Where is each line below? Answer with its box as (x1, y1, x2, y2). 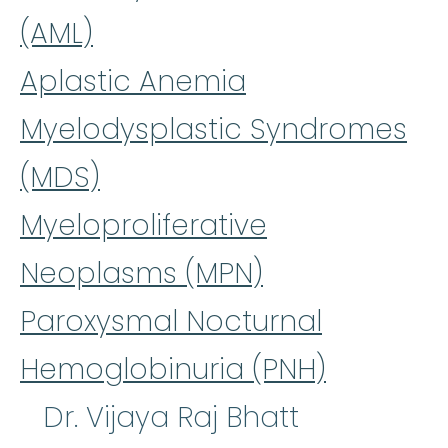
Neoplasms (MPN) (20, 253, 263, 293)
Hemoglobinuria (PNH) (20, 349, 326, 389)
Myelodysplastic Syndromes (20, 109, 407, 149)
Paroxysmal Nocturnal (20, 301, 322, 341)
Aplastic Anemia (20, 61, 246, 101)
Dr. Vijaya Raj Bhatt (43, 397, 299, 437)
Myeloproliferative (20, 205, 267, 245)
